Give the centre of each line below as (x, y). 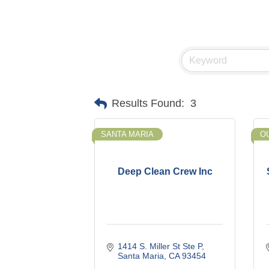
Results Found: (148, 104)
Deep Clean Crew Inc (165, 171)
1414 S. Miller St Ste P (159, 246)
